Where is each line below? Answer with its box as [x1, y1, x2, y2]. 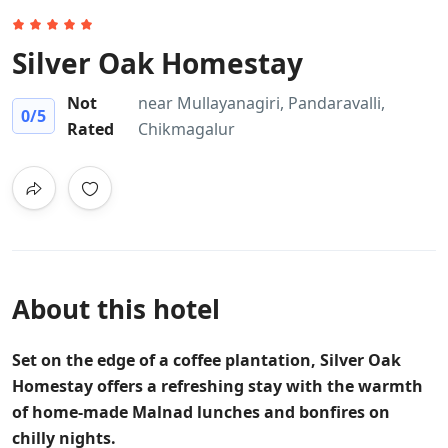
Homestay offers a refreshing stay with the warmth [12, 375, 423, 398]
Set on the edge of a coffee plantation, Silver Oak [12, 349, 401, 372]
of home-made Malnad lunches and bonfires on [12, 401, 390, 424]
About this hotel [12, 291, 220, 328]
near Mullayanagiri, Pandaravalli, [138, 92, 386, 115]
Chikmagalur [138, 118, 236, 141]
